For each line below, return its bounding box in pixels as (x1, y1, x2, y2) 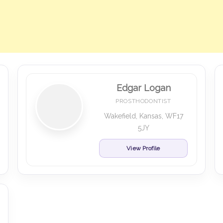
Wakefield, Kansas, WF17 (104, 112, 183, 120)
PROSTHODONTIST (115, 98, 171, 105)
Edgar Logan (116, 83, 171, 93)
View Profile (126, 145, 160, 152)
